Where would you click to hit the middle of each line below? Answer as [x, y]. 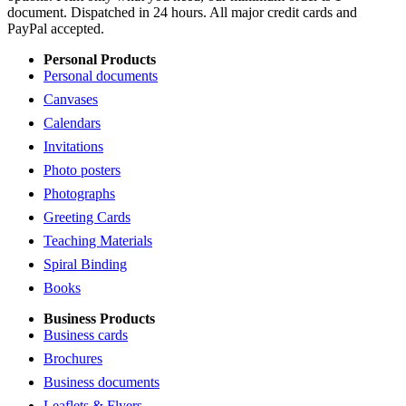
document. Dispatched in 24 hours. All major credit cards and [182, 12]
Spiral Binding [85, 264]
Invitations [73, 146]
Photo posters [82, 169]
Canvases [71, 99]
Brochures [73, 358]
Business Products [99, 318]
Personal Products [100, 59]
